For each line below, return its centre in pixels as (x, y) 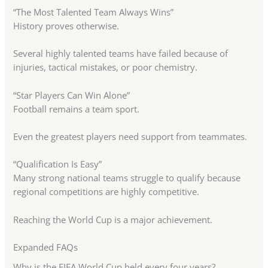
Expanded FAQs (46, 247)
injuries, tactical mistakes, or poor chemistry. (106, 67)
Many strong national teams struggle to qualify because (127, 178)
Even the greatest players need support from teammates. (130, 137)
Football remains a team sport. (77, 109)
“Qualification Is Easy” (58, 164)
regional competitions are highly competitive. (106, 192)
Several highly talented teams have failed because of (121, 54)
